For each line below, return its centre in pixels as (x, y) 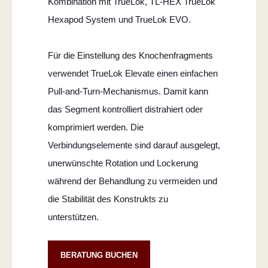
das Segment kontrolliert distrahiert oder (125, 109)
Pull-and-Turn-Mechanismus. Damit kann (128, 91)
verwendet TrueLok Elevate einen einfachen (133, 73)
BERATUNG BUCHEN (99, 255)
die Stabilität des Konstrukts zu (108, 199)
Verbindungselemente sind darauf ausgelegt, (134, 145)
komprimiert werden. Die (96, 127)
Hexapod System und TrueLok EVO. (119, 19)
